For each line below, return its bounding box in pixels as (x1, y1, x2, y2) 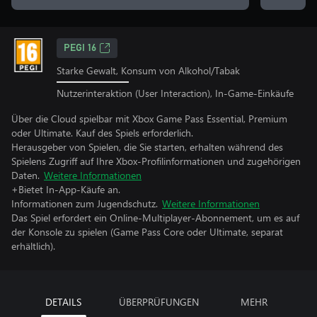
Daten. (11, 168, 40, 182)
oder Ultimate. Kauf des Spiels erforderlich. (11, 125, 193, 139)
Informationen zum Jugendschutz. (11, 196, 158, 210)
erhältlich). (11, 238, 55, 253)
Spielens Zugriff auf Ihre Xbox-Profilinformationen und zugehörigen (11, 154, 301, 168)
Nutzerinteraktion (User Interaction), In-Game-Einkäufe (57, 86, 294, 100)
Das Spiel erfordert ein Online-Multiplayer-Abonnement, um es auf (11, 210, 299, 224)
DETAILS (45, 294, 81, 309)
